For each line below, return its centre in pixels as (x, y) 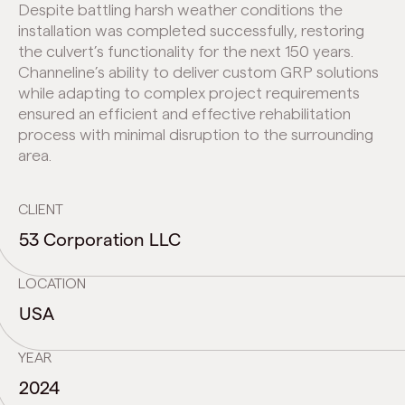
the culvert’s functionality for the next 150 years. (186, 52)
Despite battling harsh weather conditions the (180, 10)
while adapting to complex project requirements (189, 94)
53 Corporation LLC (100, 240)
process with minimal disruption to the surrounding (196, 135)
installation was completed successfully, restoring (191, 31)
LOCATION (52, 284)
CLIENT (41, 210)
